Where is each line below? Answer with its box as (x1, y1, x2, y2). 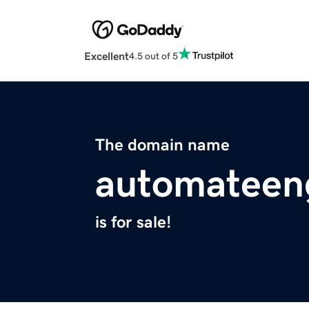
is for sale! (95, 214, 171, 231)
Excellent (84, 50, 129, 62)
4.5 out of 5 (129, 50, 178, 61)
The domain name (95, 137, 230, 154)
